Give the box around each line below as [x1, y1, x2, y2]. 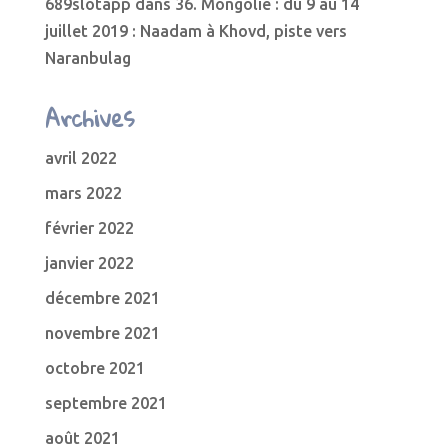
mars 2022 [44, 184, 122, 202]
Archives [44, 96, 134, 140]
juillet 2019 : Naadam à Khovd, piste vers [44, 22, 347, 40]
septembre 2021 [44, 394, 167, 412]
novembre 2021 [44, 324, 160, 342]
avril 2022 [44, 149, 117, 167]
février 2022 [44, 219, 134, 237]
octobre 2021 [44, 359, 145, 377]
